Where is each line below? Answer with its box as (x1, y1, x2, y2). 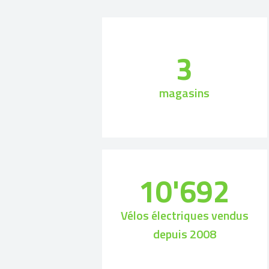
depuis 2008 (153, 225, 216, 244)
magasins (159, 83, 210, 102)
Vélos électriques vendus (120, 206, 249, 225)
